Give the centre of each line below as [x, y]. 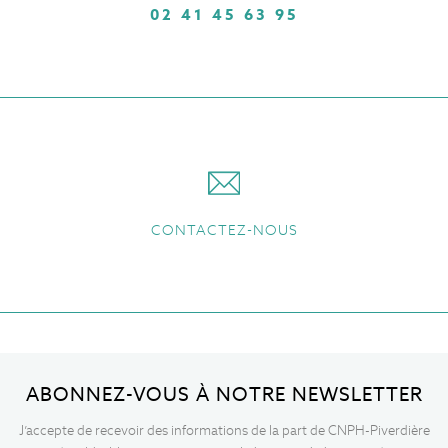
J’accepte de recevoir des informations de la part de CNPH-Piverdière [224, 431]
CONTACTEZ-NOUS [224, 229]
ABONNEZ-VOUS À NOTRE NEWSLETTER [224, 395]
